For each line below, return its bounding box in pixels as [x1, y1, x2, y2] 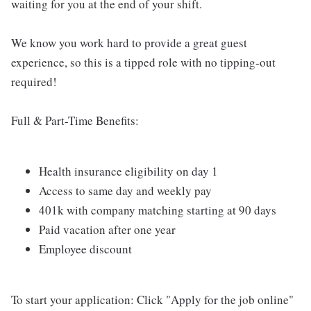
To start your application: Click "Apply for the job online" [11, 292, 294, 308]
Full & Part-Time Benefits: [11, 112, 139, 129]
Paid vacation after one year [39, 221, 176, 238]
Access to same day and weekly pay [39, 183, 212, 199]
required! [11, 74, 57, 90]
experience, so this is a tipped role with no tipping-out [11, 54, 276, 71]
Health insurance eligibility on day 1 [39, 163, 218, 180]
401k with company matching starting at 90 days [39, 202, 276, 219]
